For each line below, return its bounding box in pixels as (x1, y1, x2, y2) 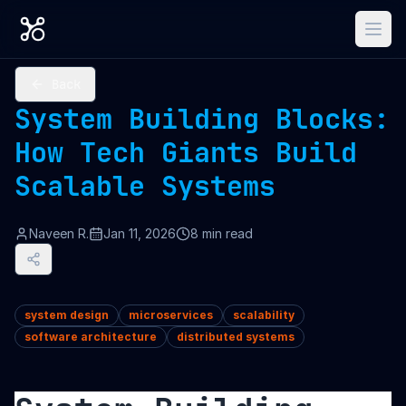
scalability (233, 308, 295, 322)
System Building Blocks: (14, 101, 390, 137)
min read (198, 226, 253, 241)
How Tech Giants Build (14, 134, 357, 170)
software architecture (24, 330, 157, 343)
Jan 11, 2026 (103, 226, 176, 241)
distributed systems (177, 330, 295, 343)
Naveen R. (29, 226, 89, 241)
